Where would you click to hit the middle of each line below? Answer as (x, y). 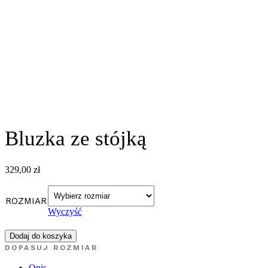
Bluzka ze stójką (76, 138)
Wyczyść (65, 212)
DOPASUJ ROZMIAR (51, 248)
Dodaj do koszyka (41, 236)
